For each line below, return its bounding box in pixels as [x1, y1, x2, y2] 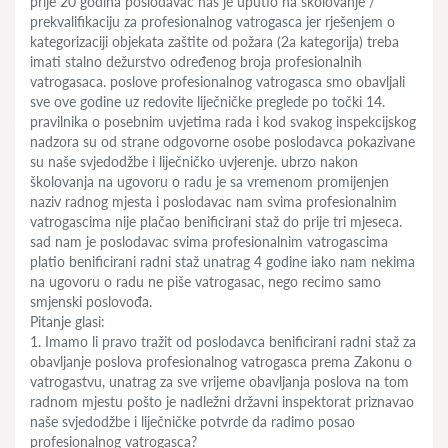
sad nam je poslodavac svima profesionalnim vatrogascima [30, 233, 388, 250]
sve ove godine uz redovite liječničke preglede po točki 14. [30, 93, 385, 110]
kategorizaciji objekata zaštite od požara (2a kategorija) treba [30, 33, 399, 50]
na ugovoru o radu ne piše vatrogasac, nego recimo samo [30, 273, 381, 290]
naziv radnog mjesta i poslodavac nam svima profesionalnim [30, 193, 397, 210]
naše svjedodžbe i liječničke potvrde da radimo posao [30, 413, 355, 430]
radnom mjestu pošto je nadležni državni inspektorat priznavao [30, 393, 414, 410]
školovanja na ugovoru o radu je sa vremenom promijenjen [30, 173, 389, 190]
